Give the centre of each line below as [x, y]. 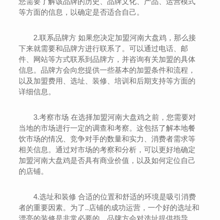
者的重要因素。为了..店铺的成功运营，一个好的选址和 [109, 207]
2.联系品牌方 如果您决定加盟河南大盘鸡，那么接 [115, 38]
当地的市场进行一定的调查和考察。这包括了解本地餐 [107, 128]
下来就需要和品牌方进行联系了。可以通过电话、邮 [104, 48]
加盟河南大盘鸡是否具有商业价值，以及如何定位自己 [107, 160]
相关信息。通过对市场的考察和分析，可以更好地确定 [107, 150]
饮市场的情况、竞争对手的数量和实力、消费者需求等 [107, 139]
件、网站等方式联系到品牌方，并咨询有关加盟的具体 [107, 59]
